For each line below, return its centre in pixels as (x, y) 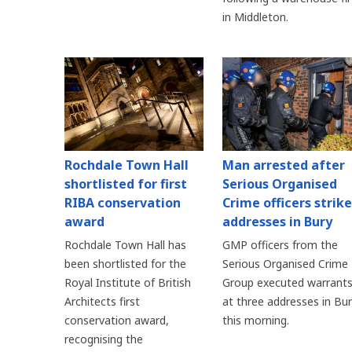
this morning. (255, 320)
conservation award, (117, 320)
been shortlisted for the (125, 263)
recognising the (104, 339)
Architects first (102, 301)
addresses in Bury (277, 221)
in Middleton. (255, 17)
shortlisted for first (126, 183)
